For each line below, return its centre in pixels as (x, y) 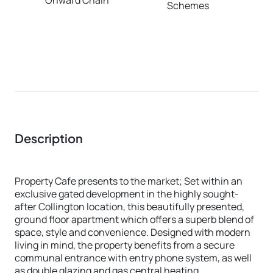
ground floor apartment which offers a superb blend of (134, 219)
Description (49, 138)
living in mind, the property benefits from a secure (125, 245)
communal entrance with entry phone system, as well (133, 257)
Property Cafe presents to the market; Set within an (129, 181)
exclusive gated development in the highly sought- (127, 193)
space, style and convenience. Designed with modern (133, 232)
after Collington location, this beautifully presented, (129, 206)
